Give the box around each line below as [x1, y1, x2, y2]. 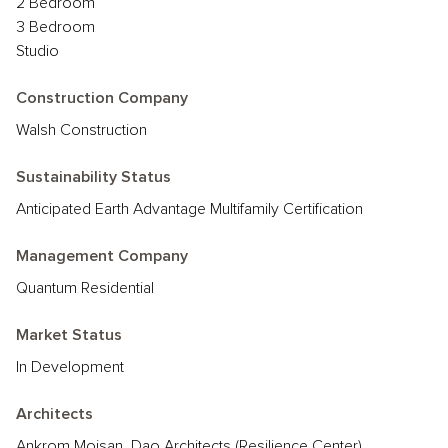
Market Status [16, 327, 122, 343]
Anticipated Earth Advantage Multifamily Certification [16, 201, 363, 217]
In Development [16, 359, 124, 375]
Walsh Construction [16, 122, 147, 138]
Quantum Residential [16, 280, 154, 296]
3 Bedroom [16, 19, 95, 35]
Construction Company [16, 90, 188, 106]
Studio [16, 43, 59, 59]
